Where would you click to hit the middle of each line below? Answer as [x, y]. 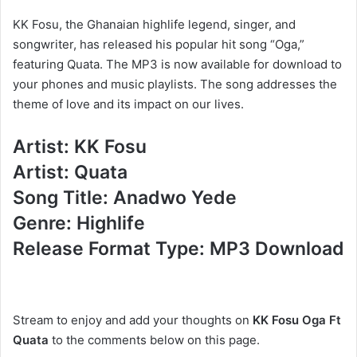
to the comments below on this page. [154, 340]
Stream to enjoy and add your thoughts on [133, 320]
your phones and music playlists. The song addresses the [175, 84]
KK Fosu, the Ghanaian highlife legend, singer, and [154, 24]
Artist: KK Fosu [80, 146]
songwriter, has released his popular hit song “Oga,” [159, 44]
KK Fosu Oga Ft [297, 320]
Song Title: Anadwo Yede [125, 197]
